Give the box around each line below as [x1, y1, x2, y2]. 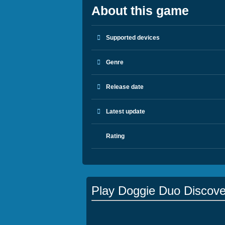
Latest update [104, 108, 145, 115]
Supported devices [104, 34, 160, 41]
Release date [104, 83, 144, 90]
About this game [91, 4, 189, 18]
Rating [104, 133, 125, 140]
